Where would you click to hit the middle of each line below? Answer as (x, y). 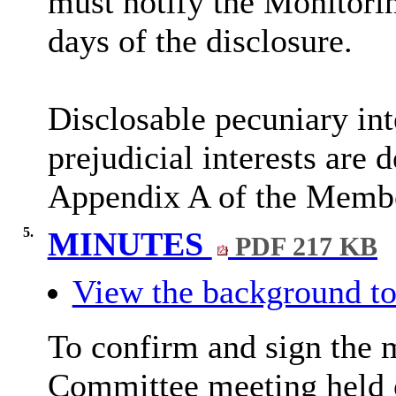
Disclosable (126, 119)
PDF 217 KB (303, 247)
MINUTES (129, 244)
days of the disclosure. (200, 41)
